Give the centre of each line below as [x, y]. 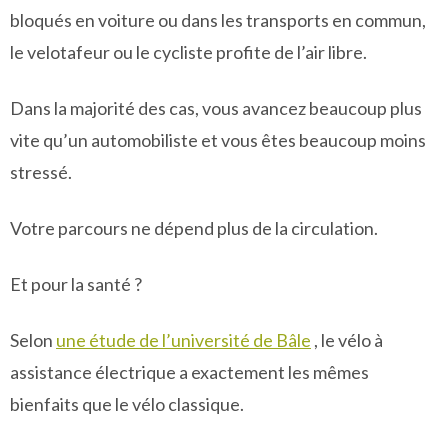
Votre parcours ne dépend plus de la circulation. [194, 228]
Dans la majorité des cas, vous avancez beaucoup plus [216, 108]
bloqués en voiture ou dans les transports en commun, [218, 20]
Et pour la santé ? [76, 284]
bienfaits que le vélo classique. [127, 404]
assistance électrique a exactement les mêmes [189, 372]
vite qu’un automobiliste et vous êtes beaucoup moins [218, 140]
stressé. [41, 172]
